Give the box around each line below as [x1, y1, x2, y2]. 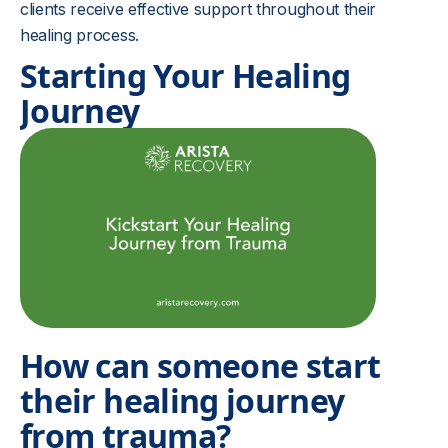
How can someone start [20, 344, 381, 387]
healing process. [20, 25, 139, 45]
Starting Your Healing [20, 54, 351, 97]
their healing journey [20, 379, 345, 422]
